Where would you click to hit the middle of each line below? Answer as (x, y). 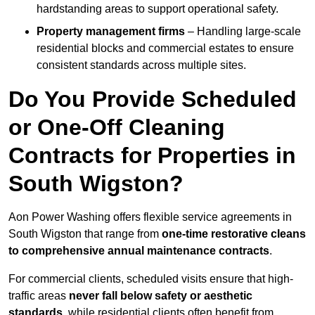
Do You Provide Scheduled (153, 99)
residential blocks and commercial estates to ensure (165, 49)
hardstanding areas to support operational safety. (157, 9)
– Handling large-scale (243, 32)
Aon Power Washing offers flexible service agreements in (150, 217)
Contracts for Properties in (152, 156)
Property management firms (111, 32)
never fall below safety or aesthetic (161, 296)
